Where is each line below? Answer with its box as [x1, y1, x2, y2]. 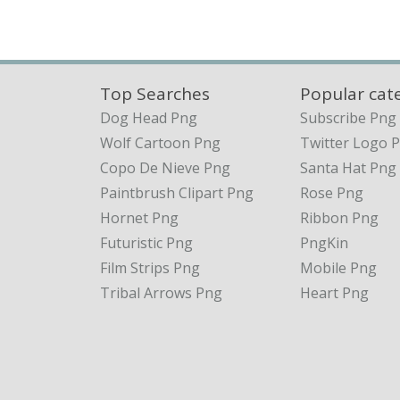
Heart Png [300, 282, 369, 303]
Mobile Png [300, 257, 377, 278]
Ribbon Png [300, 207, 379, 228]
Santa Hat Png [300, 157, 396, 178]
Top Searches [100, 81, 210, 105]
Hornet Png [100, 207, 179, 228]
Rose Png [300, 182, 363, 203]
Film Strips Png [100, 257, 200, 278]
